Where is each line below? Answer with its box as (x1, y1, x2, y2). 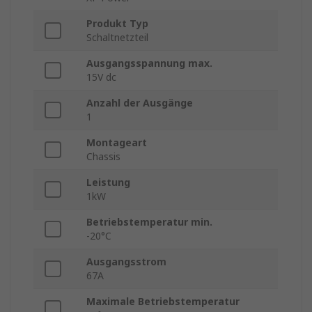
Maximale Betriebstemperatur (86, 295, 240, 309)
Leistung (86, 175, 130, 189)
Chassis (86, 150, 120, 164)
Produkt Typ (86, 17, 148, 31)
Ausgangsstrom (86, 255, 166, 269)
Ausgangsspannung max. (86, 56, 212, 70)
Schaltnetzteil (86, 31, 148, 45)
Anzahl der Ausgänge (86, 96, 193, 110)
